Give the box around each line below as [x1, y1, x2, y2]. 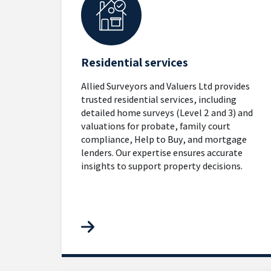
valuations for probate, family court [81, 120, 230, 132]
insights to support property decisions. [81, 160, 243, 172]
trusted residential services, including [81, 93, 237, 106]
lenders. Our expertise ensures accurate [81, 146, 243, 159]
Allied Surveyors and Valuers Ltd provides [81, 80, 250, 93]
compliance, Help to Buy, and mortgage [81, 133, 247, 146]
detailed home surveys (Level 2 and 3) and [81, 106, 253, 119]
